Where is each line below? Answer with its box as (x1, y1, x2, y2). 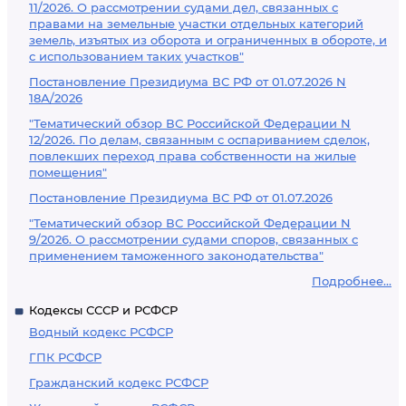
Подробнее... (312, 274, 391, 288)
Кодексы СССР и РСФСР (29, 303, 178, 317)
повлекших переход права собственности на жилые (29, 149, 356, 163)
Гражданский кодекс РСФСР (29, 375, 208, 390)
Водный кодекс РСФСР (29, 324, 173, 339)
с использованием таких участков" (29, 49, 244, 63)
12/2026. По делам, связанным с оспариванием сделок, (29, 132, 370, 147)
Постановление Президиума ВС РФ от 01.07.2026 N (29, 74, 346, 89)
